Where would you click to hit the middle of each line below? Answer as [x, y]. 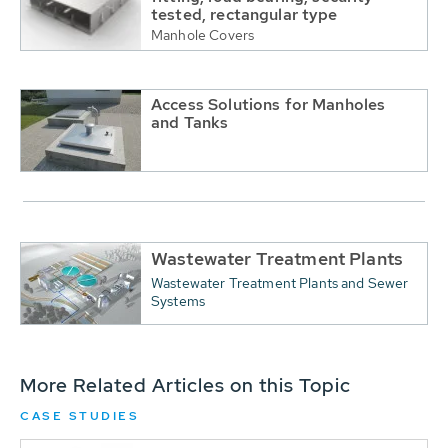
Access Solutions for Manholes [268, 104]
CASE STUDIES [79, 415]
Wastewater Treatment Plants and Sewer [280, 282]
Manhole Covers [203, 34]
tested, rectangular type [244, 14]
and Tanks [190, 122]
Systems [178, 300]
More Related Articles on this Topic [185, 385]
